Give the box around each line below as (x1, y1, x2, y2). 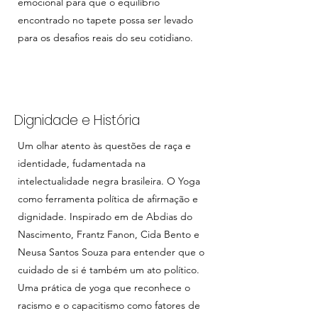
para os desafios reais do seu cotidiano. (18, 31, 193, 44)
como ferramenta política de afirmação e (18, 192, 198, 205)
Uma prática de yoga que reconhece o (18, 281, 190, 294)
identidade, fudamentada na (18, 157, 146, 170)
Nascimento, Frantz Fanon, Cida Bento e (18, 228, 199, 241)
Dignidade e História (14, 111, 140, 130)
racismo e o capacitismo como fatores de (18, 299, 200, 312)
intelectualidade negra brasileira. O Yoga (18, 175, 200, 187)
